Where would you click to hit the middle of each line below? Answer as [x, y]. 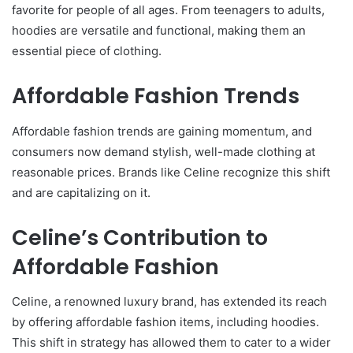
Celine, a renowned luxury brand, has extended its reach [169, 301]
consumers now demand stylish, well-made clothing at [163, 151]
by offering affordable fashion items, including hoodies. [165, 322]
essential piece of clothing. [87, 51]
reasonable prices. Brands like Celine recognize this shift [171, 172]
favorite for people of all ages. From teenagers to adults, [168, 10]
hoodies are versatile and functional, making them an [159, 30]
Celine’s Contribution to [140, 237]
